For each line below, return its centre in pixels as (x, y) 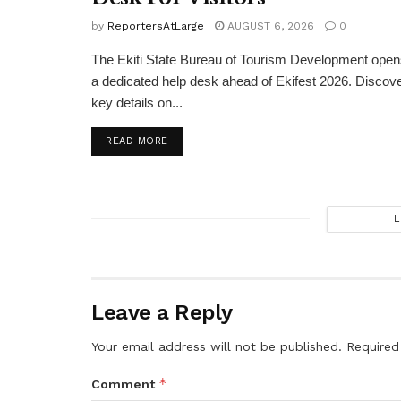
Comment (125, 384)
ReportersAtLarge (156, 26)
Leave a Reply (162, 312)
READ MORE (137, 141)
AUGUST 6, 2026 (269, 26)
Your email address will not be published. (217, 346)
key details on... (137, 102)
